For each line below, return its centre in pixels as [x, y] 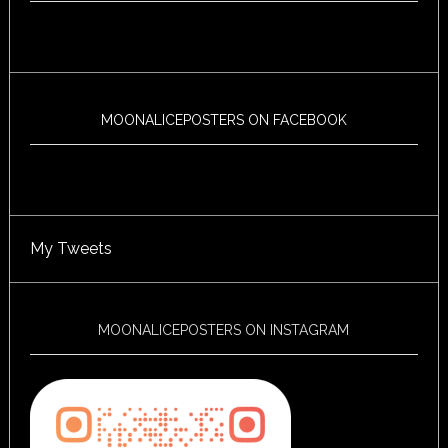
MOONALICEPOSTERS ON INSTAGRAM [224, 330]
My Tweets [70, 249]
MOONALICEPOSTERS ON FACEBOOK [223, 120]
